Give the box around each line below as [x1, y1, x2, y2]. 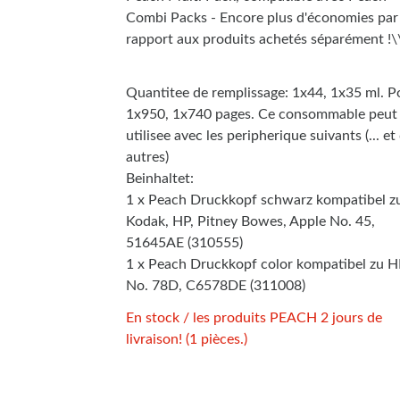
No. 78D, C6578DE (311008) [126, 278, 305, 293]
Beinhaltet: [126, 171, 194, 186]
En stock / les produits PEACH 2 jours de [126, 310, 382, 325]
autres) [126, 149, 169, 164]
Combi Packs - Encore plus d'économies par [126, 10, 398, 25]
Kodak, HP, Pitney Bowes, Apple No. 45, [126, 213, 375, 229]
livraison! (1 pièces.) [126, 331, 247, 346]
